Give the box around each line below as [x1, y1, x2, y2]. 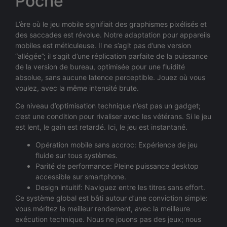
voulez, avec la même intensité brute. [15, 83, 139, 92]
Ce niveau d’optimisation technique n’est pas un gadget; [15, 101, 201, 110]
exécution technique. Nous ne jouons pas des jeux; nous [15, 215, 201, 224]
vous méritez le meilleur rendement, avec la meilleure [15, 204, 190, 213]
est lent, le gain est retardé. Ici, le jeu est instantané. [15, 123, 187, 132]
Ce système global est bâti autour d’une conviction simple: [15, 194, 208, 203]
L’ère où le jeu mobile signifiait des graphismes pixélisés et [15, 19, 207, 28]
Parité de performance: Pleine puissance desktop [35, 162, 199, 171]
